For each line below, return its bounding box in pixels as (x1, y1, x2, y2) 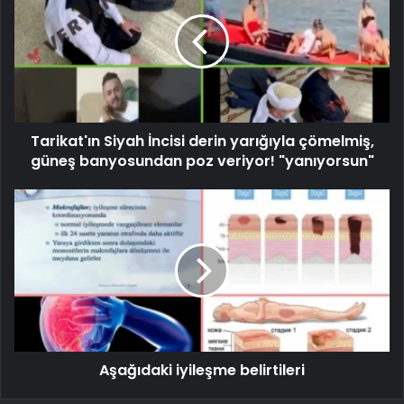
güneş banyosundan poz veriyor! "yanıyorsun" (30, 150, 374, 171)
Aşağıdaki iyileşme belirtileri (99, 359, 305, 381)
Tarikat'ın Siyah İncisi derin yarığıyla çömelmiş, (30, 130, 374, 151)
